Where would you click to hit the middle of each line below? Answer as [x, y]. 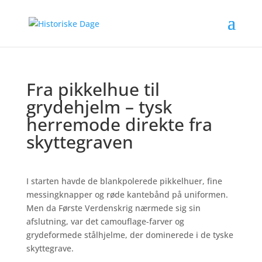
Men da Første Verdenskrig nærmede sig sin [113, 208]
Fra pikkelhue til [93, 89]
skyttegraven [80, 142]
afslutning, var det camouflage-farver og [105, 221]
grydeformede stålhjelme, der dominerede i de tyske [130, 235]
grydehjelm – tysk [99, 107]
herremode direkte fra [119, 124]
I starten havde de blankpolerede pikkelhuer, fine [124, 181]
